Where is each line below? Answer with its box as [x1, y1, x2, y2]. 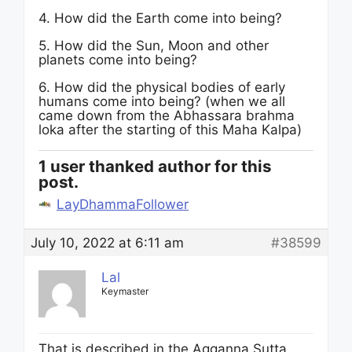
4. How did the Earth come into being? [38, 10, 282, 26]
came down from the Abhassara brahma [38, 108, 295, 123]
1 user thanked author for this [38, 156, 271, 176]
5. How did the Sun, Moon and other [38, 38, 269, 53]
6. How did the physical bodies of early [38, 79, 285, 95]
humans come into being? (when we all [38, 93, 285, 109]
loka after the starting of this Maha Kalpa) [38, 122, 302, 137]
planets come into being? [38, 52, 197, 68]
